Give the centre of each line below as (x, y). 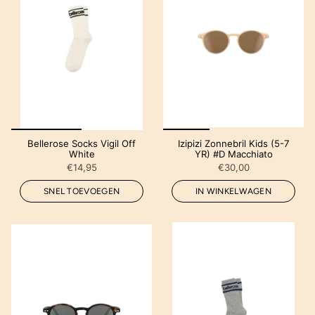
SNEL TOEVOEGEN (82, 191)
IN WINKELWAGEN (233, 191)
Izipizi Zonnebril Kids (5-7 (233, 143)
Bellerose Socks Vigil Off (82, 143)
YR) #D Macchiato (233, 154)
